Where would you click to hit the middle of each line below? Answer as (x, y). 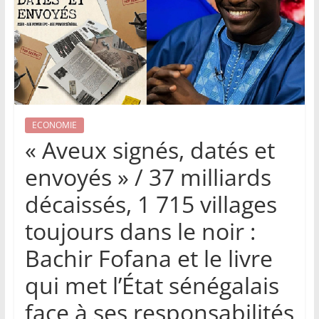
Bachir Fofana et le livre (148, 258)
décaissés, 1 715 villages (151, 204)
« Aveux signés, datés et (150, 150)
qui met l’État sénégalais (152, 286)
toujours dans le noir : (140, 231)
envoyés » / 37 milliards (148, 177)
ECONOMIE (54, 125)
